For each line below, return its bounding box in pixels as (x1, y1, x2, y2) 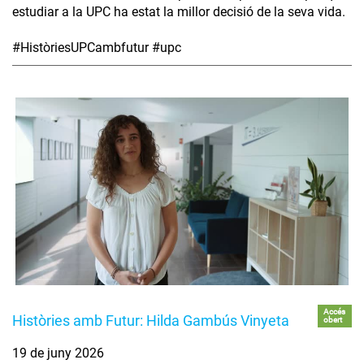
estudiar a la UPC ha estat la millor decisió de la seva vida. (12, 4, 345, 20)
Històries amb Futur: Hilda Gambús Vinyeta (12, 312, 289, 330)
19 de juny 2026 (12, 345, 104, 362)
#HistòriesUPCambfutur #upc (12, 40, 181, 56)
